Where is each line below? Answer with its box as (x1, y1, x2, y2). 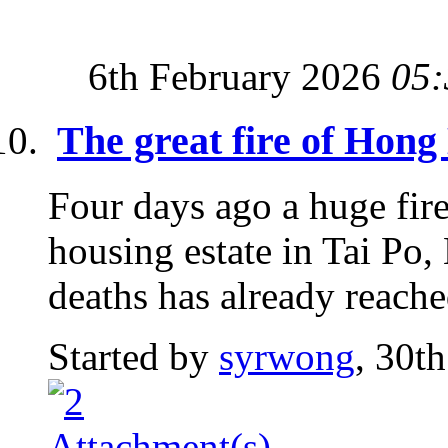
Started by (48, 334, 219, 378)
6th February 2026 (88, 54, 391, 98)
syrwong (219, 334, 355, 378)
